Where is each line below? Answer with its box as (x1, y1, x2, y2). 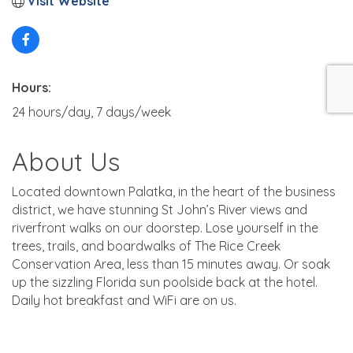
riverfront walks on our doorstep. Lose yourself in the (12, 220, 318, 236)
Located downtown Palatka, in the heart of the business (12, 184, 336, 200)
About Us (12, 146, 120, 178)
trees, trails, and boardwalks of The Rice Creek (12, 238, 281, 255)
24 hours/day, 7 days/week (12, 104, 171, 121)
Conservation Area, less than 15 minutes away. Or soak (12, 256, 330, 273)
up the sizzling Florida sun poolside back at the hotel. (12, 274, 318, 291)
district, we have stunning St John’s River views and (12, 202, 307, 218)
